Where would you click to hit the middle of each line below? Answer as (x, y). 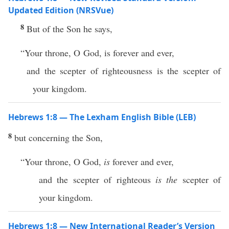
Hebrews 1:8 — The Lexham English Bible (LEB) (102, 117)
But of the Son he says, (70, 29)
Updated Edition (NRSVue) (61, 10)
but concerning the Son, (59, 138)
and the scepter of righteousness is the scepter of (124, 71)
